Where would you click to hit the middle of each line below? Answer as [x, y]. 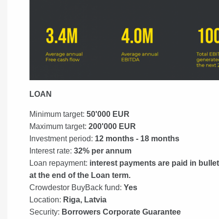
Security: [45, 212]
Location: [46, 199]
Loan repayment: [58, 163]
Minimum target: [58, 114]
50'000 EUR [108, 114]
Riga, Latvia [85, 199]
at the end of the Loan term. [80, 175]
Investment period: [62, 138]
